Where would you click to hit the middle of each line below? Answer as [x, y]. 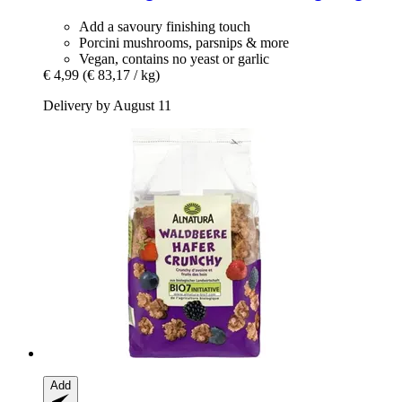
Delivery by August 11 [107, 105]
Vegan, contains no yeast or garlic [174, 59]
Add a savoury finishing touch [165, 26]
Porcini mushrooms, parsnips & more [184, 43]
